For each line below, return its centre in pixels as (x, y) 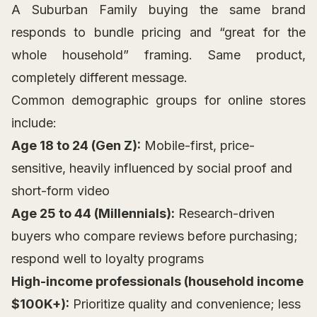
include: (34, 123)
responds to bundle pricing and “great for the (158, 33)
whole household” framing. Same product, (158, 55)
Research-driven (225, 214)
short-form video (60, 191)
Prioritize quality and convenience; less (185, 304)
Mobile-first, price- (198, 146)
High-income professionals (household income (157, 282)
